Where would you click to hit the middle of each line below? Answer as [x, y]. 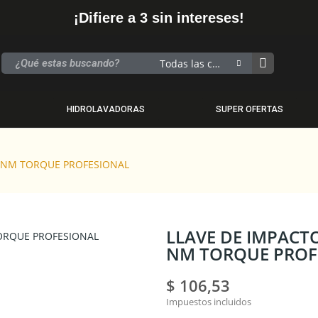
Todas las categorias [216, 63]
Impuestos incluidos [209, 302]
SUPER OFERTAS [250, 109]
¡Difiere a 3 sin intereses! [159, 18]
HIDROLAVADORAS [105, 109]
